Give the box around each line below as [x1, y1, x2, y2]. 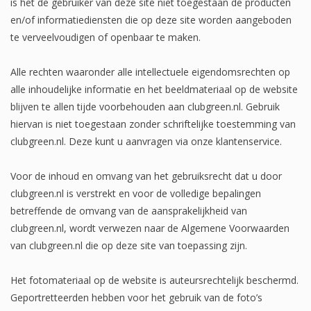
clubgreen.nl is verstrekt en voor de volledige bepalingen [10, 186, 261, 200]
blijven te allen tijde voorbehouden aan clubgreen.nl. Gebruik [10, 99, 280, 113]
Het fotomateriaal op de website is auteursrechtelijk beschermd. [10, 273, 299, 287]
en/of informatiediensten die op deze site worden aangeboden [10, 12, 292, 26]
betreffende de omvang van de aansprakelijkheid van [10, 203, 247, 217]
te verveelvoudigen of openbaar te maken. [10, 30, 201, 44]
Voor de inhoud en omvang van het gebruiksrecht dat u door [10, 169, 282, 183]
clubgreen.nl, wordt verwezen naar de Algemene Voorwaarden [10, 221, 289, 235]
